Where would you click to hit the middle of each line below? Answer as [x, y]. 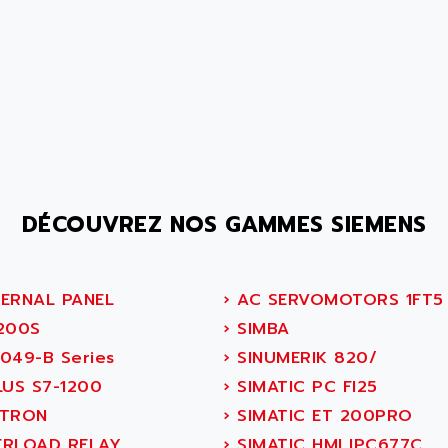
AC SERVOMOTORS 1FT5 [337, 300]
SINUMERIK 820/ [303, 358]
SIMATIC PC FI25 [304, 387]
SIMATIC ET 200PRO [321, 416]
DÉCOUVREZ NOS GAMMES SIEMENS [224, 224]
